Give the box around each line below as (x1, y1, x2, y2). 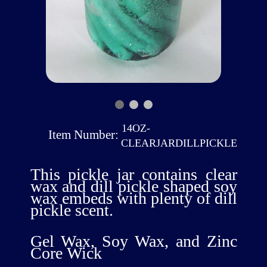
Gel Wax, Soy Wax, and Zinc (30, 231, 237, 250)
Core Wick (30, 243, 102, 262)
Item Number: (48, 127, 119, 142)
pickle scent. (30, 201, 113, 220)
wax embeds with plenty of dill (30, 189, 237, 208)
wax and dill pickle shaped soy (30, 177, 237, 196)
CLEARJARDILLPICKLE (120, 136, 237, 149)
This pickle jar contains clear (30, 165, 237, 184)
